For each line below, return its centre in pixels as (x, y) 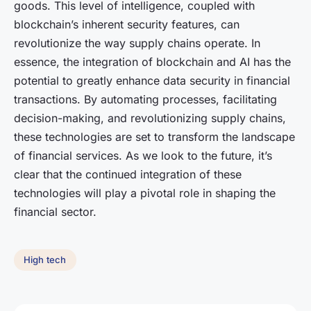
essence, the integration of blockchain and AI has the (152, 61)
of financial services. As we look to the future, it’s (143, 155)
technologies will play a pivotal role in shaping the (145, 193)
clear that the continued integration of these (128, 174)
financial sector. (55, 211)
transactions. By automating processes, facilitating (145, 99)
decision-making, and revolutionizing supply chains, (150, 118)
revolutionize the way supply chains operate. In (137, 43)
